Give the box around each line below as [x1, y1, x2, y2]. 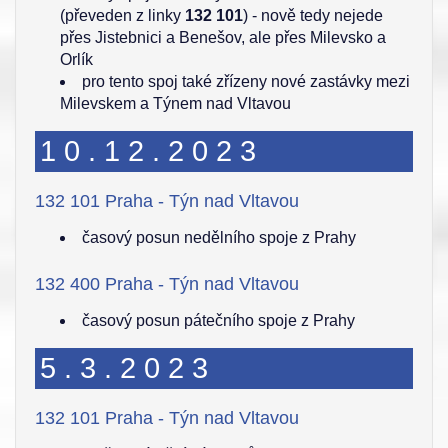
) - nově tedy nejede [243, 7, 383, 24]
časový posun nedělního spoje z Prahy [82, 229, 356, 246]
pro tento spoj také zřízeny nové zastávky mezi [82, 73, 410, 90]
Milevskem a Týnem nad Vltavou [60, 95, 291, 112]
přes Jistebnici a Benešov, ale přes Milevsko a [60, 29, 386, 46]
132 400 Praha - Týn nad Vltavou [35, 274, 299, 294]
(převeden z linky [60, 7, 185, 24]
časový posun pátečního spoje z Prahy [82, 312, 355, 329]
